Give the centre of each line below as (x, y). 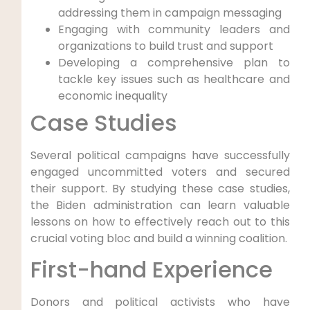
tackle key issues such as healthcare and (174, 79)
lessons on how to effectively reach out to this (160, 221)
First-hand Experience (151, 270)
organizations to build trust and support (165, 46)
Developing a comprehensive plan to (174, 62)
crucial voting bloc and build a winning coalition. (158, 238)
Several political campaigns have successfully (160, 155)
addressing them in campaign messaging (170, 12)
